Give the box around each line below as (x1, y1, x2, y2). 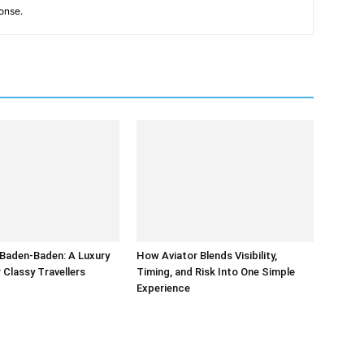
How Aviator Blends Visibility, (136, 249, 277, 262)
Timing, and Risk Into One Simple (136, 266, 295, 278)
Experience (136, 282, 190, 294)
